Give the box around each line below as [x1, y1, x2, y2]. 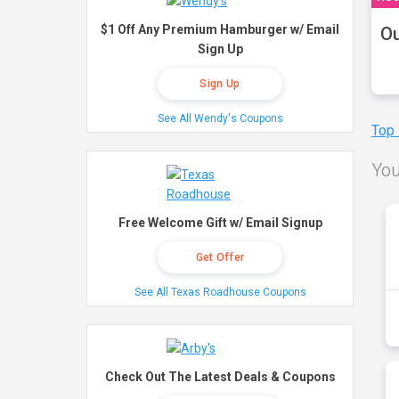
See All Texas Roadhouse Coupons [134, 286, 306, 298]
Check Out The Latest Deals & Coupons [104, 370, 336, 384]
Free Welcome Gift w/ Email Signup [118, 216, 322, 230]
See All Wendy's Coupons [157, 112, 283, 125]
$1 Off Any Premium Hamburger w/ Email [101, 22, 339, 37]
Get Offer [195, 251, 245, 264]
